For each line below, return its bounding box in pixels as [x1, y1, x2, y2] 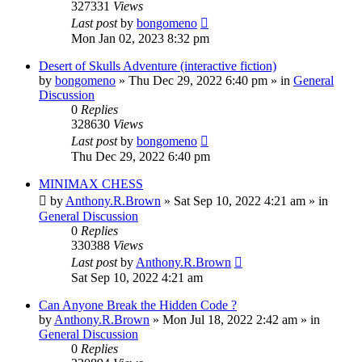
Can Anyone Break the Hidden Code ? [39, 297, 237, 312]
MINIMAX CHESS [39, 176, 143, 191]
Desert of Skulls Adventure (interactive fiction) [39, 58, 276, 73]
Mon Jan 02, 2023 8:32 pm [71, 31, 209, 45]
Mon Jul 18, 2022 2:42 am [162, 312, 297, 326]
